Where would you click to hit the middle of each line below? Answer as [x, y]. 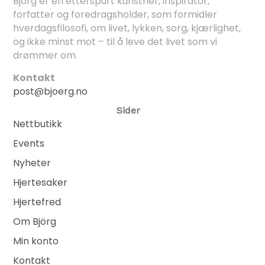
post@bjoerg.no [50, 92]
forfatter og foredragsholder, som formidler [115, 15]
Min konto [35, 241]
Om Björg [34, 222]
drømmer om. [45, 56]
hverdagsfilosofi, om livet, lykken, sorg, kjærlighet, [127, 28]
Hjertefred [37, 202]
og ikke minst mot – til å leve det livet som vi [115, 42]
